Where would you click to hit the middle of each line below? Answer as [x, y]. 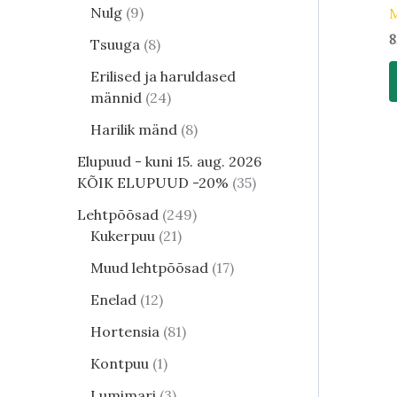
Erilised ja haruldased [163, 77]
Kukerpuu [123, 236]
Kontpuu [120, 364]
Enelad [113, 300]
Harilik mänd [134, 130]
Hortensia [125, 332]
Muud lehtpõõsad [149, 268]
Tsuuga [115, 45]
